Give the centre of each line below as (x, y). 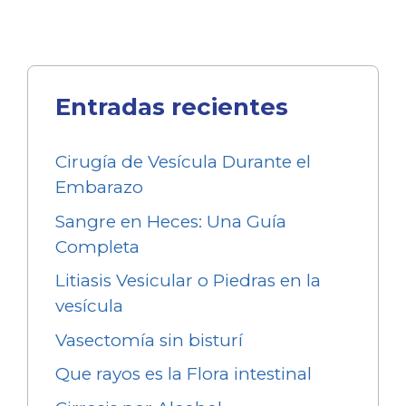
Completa (97, 246)
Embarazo (99, 188)
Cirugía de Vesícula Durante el (183, 162)
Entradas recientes (172, 107)
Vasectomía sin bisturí (149, 340)
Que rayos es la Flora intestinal (184, 374)
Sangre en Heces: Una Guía (171, 221)
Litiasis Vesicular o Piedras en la (188, 281)
